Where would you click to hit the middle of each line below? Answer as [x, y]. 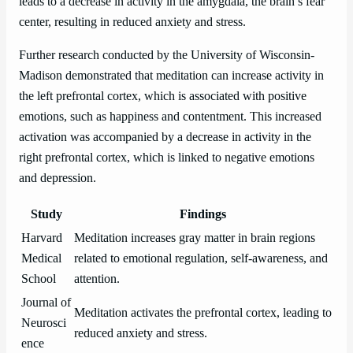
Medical [41, 258]
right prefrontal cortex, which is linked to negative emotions [167, 158]
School [39, 279]
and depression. [58, 178]
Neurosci [44, 323]
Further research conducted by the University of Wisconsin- [167, 56]
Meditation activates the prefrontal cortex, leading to [203, 312]
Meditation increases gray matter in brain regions [195, 238]
